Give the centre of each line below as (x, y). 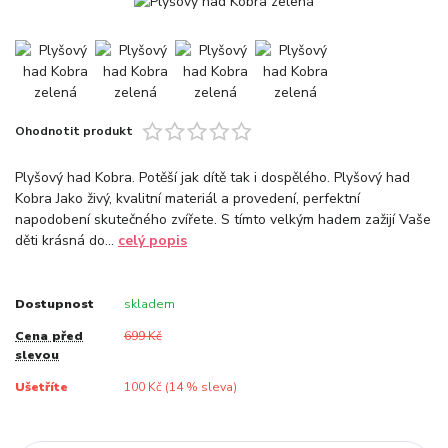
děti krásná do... (66, 241)
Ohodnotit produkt (74, 130)
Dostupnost (54, 303)
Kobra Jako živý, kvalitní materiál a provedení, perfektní (187, 199)
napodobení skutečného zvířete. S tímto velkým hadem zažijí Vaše (223, 220)
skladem (149, 303)
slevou (37, 355)
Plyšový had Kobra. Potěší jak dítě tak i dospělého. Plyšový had (212, 178)
